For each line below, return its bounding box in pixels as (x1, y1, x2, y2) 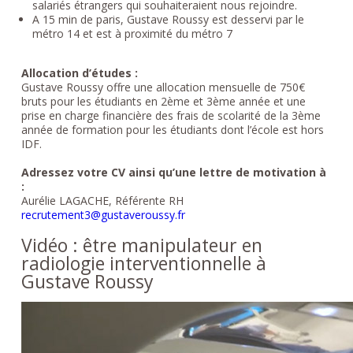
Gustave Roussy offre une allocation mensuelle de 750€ (20, 79, 305, 95)
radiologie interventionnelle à (20, 250, 266, 276)
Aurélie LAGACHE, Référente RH (20, 192, 184, 208)
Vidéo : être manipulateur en (20, 232, 262, 258)
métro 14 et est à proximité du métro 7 (32, 25, 232, 41)
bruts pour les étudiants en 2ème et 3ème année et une (20, 93, 306, 109)
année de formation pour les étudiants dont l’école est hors (20, 121, 324, 137)
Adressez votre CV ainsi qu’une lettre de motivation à (20, 164, 326, 180)
